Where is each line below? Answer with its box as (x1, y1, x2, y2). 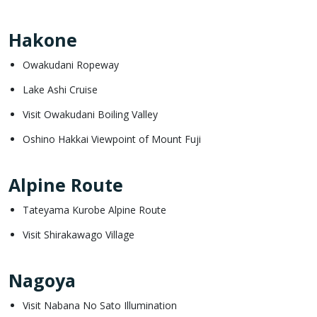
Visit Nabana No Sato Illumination (23, 298, 177, 312)
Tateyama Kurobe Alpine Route (23, 202, 166, 217)
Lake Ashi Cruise (23, 82, 98, 96)
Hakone (8, 27, 77, 52)
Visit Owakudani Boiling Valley (23, 107, 158, 121)
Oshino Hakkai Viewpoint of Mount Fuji (23, 132, 201, 146)
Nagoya (8, 267, 76, 292)
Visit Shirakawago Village (23, 227, 134, 241)
